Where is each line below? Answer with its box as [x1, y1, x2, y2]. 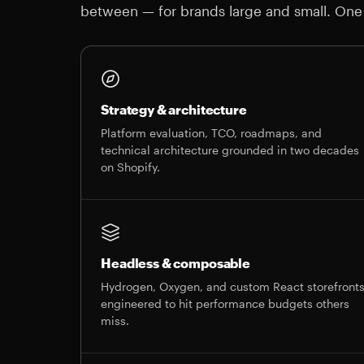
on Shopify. [101, 160, 161, 174]
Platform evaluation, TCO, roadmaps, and [101, 126, 323, 140]
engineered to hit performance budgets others [101, 297, 350, 310]
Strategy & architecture [101, 102, 247, 117]
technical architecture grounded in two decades [101, 143, 360, 157]
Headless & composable [101, 255, 250, 271]
